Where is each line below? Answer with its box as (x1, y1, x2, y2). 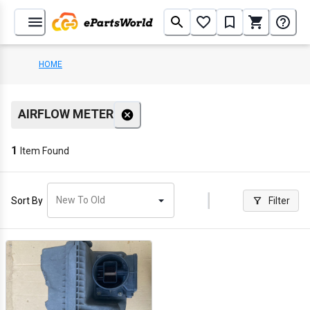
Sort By (11, 194, 43, 206)
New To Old (56, 194, 105, 206)
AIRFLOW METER (18, 106, 113, 121)
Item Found (20, 145, 69, 156)
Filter (268, 194, 290, 206)
